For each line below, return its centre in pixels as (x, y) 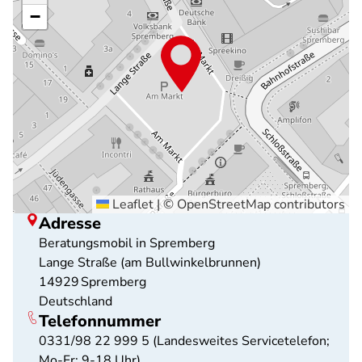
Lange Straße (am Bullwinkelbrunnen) (150, 263)
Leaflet (131, 204)
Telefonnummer (100, 321)
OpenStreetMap (224, 204)
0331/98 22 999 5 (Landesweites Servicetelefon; (184, 341)
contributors (308, 204)
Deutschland (76, 301)
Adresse (70, 223)
